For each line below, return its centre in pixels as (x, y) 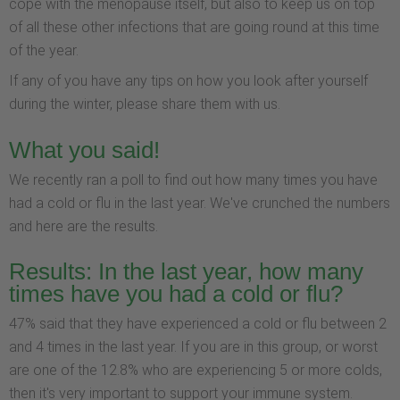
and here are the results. (83, 226)
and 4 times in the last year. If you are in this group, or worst (193, 347)
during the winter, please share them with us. (145, 104)
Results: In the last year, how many (186, 272)
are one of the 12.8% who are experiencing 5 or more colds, (196, 371)
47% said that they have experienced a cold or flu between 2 (198, 324)
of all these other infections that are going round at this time (194, 27)
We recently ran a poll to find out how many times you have (193, 179)
